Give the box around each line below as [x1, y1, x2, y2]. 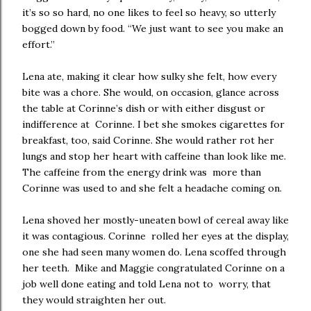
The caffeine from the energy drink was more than [22, 166, 261, 178]
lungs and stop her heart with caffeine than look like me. [22, 150, 286, 162]
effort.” [22, 38, 58, 51]
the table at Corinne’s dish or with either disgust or [22, 102, 265, 115]
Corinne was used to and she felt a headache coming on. [22, 182, 287, 194]
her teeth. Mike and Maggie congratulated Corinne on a [22, 262, 285, 274]
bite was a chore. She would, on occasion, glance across [22, 86, 279, 99]
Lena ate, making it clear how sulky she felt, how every [22, 70, 276, 83]
